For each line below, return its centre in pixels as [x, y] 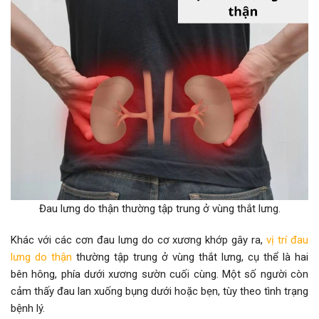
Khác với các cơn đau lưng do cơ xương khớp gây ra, [139, 240]
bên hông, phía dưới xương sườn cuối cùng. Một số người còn [159, 274]
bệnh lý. [28, 308]
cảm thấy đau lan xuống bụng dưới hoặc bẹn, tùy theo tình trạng [159, 291]
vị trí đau [288, 240]
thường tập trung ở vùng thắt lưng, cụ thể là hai [190, 257]
